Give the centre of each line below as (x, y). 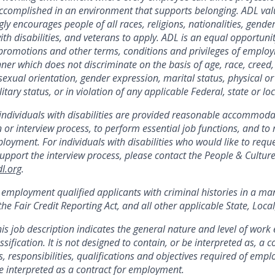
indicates (96, 229)
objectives (177, 256)
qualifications (106, 256)
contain (149, 243)
